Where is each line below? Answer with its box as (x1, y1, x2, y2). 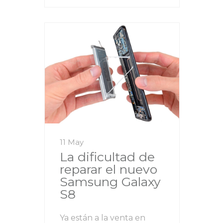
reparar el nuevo (60, 162, 157, 177)
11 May (60, 137, 84, 147)
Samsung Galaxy (60, 174, 161, 189)
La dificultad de (60, 149, 155, 164)
